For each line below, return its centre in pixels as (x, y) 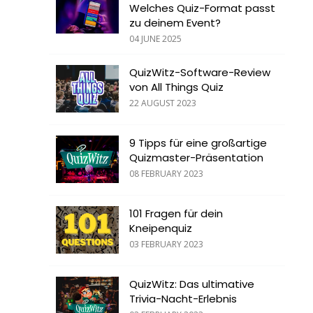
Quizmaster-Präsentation (196, 158)
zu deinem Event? (175, 23)
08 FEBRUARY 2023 (166, 174)
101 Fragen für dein (176, 214)
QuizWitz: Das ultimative (192, 284)
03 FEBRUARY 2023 (166, 245)
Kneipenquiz (161, 228)
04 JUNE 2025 (155, 39)
